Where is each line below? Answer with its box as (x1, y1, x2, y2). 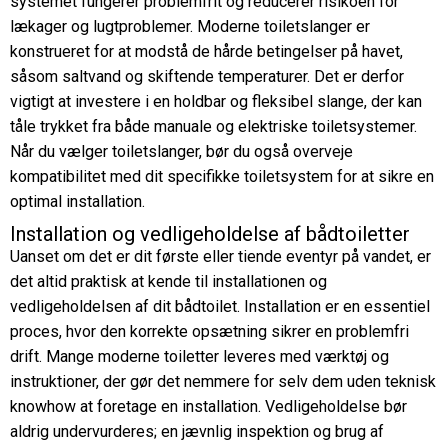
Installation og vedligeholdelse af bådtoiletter (10, 222, 410, 246)
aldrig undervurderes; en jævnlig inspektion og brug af (10, 422, 384, 441)
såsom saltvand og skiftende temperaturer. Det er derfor (10, 67, 404, 86)
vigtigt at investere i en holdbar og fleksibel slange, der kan (10, 92, 422, 111)
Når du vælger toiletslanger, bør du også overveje (10, 142, 353, 161)
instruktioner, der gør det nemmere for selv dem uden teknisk (10, 372, 436, 391)
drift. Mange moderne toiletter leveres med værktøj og (10, 347, 389, 366)
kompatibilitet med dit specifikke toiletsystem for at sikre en (10, 167, 434, 186)
